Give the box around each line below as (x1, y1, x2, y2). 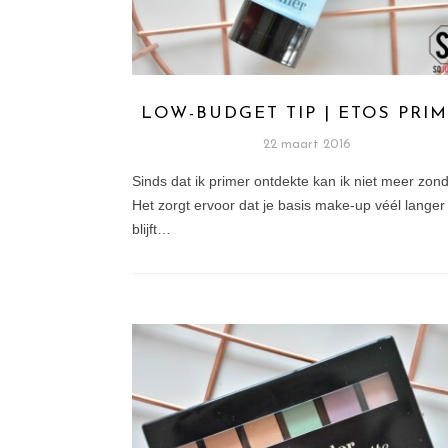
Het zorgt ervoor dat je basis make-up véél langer (132, 197, 445, 214)
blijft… (132, 221, 171, 238)
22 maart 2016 (263, 138, 352, 152)
